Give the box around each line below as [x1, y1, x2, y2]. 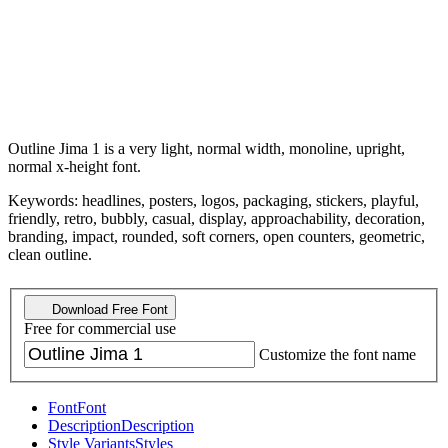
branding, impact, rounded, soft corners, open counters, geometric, [8, 227, 425, 245]
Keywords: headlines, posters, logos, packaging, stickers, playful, [8, 191, 419, 209]
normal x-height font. [8, 157, 141, 175]
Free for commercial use [24, 320, 176, 338]
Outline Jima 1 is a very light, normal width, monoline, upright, [8, 139, 405, 157]
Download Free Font [48, 302, 168, 318]
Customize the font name [259, 346, 416, 364]
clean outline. [8, 245, 92, 263]
